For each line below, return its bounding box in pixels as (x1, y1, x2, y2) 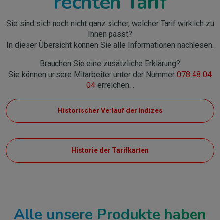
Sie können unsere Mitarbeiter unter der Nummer (8, 70, 177, 79)
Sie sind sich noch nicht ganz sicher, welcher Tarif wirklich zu (6, 19, 214, 28)
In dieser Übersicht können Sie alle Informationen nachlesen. (6, 40, 214, 50)
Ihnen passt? (88, 29, 132, 39)
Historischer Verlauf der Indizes (57, 107, 163, 114)
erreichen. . (95, 81, 134, 90)
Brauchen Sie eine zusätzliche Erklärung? (40, 59, 180, 68)
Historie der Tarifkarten (71, 146, 149, 154)
